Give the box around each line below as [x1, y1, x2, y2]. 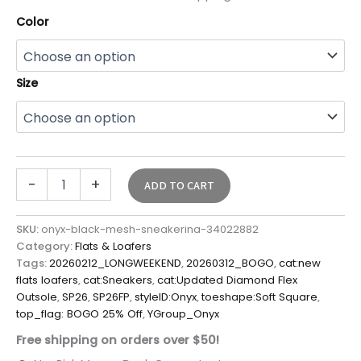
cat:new [279, 255, 321, 272]
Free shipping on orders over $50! [16, 331, 219, 348]
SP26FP [93, 289, 130, 305]
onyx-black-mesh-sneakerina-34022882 [41, 222, 259, 238]
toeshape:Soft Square [201, 289, 317, 305]
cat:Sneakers [83, 272, 152, 288]
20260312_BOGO [186, 255, 274, 272]
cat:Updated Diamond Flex [157, 272, 297, 288]
